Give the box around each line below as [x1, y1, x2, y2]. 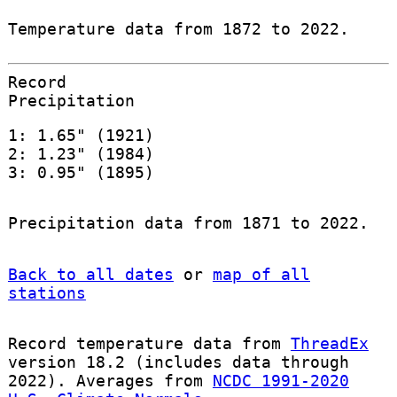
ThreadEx [290, 333, 369, 353]
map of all [212, 264, 310, 284]
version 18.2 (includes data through [7, 352, 349, 371]
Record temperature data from [7, 333, 291, 353]
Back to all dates [7, 264, 174, 284]
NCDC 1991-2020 [212, 370, 349, 390]
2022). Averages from [7, 370, 213, 390]
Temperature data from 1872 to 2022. [7, 19, 349, 39]
